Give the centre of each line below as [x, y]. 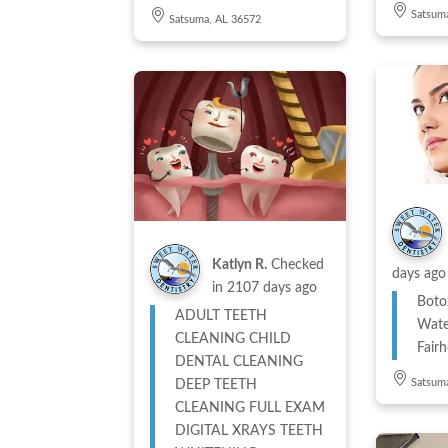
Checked [298, 264]
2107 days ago [272, 287]
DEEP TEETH [216, 384]
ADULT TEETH [221, 315]
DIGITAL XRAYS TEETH [249, 430]
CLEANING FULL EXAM [250, 407]
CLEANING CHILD [233, 338]
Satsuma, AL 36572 [215, 20]
